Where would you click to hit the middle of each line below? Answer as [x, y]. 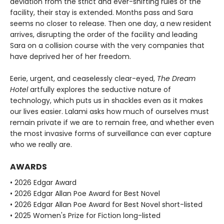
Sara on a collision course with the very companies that [107, 46]
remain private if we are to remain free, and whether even [112, 123]
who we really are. [41, 145]
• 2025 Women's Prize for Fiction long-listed [85, 216]
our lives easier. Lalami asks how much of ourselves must [109, 112]
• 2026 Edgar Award [43, 183]
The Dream [176, 79]
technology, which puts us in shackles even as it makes [106, 101]
